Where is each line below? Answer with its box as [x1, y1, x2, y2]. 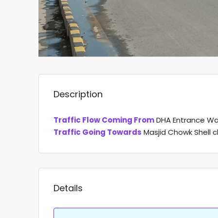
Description [54, 88, 103, 101]
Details [54, 182, 83, 195]
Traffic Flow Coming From [54, 115, 154, 126]
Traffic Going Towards [54, 127, 142, 138]
